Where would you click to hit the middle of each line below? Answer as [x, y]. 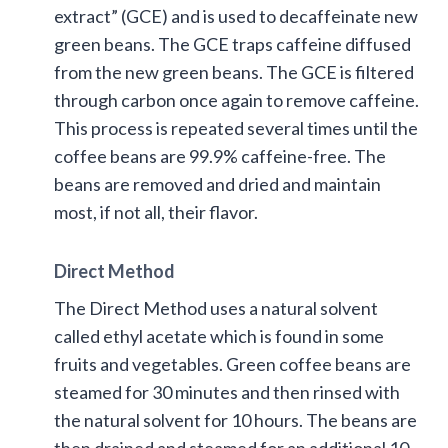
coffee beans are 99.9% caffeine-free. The [220, 155]
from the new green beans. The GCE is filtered [234, 71]
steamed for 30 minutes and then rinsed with [227, 391]
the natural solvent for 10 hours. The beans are [235, 419]
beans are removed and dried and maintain [217, 183]
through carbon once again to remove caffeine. [236, 99]
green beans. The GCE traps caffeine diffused [232, 43]
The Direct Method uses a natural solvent [216, 307]
